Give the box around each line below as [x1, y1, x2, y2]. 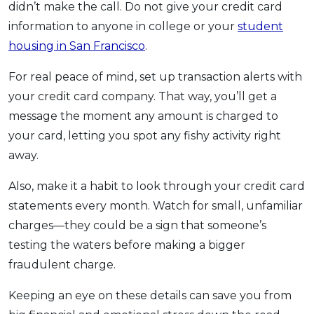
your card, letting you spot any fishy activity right [8, 128, 281, 142]
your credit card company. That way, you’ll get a [8, 89, 277, 103]
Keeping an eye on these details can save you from [8, 288, 292, 302]
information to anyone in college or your [8, 19, 238, 33]
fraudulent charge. [8, 257, 116, 271]
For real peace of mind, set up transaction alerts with [8, 69, 302, 83]
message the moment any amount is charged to [8, 109, 278, 123]
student [238, 19, 283, 33]
